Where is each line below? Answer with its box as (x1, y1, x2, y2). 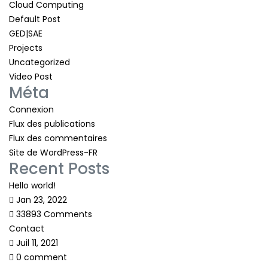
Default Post (9, 13, 60, 25)
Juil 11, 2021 (14, 236, 58, 249)
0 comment (14, 251, 67, 263)
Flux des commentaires (9, 132, 107, 144)
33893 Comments (14, 208, 92, 220)
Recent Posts (9, 157, 109, 179)
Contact (9, 222, 44, 234)
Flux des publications (9, 117, 95, 130)
